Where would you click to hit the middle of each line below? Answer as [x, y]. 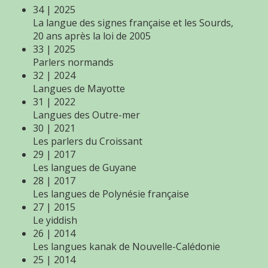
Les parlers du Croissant [88, 141]
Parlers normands [73, 62]
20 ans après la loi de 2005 [92, 36]
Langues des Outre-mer [86, 115]
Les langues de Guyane [85, 167]
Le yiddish [55, 220]
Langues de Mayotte [79, 89]
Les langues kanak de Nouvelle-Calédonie [127, 246]
